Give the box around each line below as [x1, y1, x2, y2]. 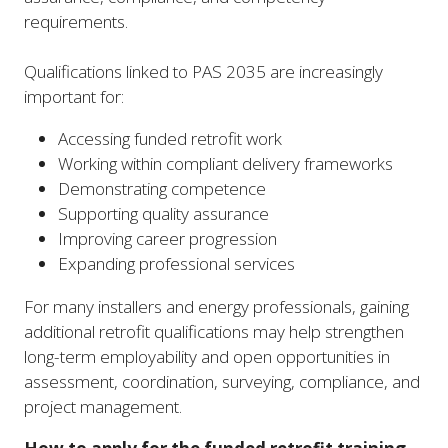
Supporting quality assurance [58, 202, 270, 226]
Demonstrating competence [58, 177, 267, 201]
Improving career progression [58, 227, 278, 251]
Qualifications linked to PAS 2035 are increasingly [24, 60, 383, 84]
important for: [24, 85, 124, 109]
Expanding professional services [58, 252, 296, 276]
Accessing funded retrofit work [58, 127, 283, 151]
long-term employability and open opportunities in [24, 344, 390, 368]
